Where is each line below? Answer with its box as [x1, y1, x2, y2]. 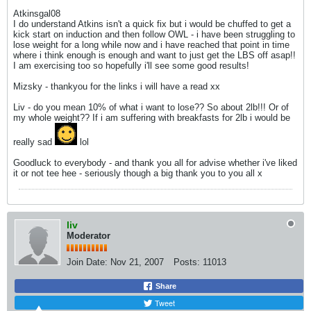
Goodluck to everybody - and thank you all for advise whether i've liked [13, 158, 297, 168]
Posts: [174, 257, 200, 267]
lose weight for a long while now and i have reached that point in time [13, 40, 289, 50]
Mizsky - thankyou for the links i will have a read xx [13, 81, 220, 92]
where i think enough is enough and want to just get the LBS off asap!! [13, 50, 296, 60]
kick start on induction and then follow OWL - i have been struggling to [13, 29, 295, 40]
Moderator [67, 230, 110, 241]
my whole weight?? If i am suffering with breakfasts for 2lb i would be [13, 112, 290, 123]
